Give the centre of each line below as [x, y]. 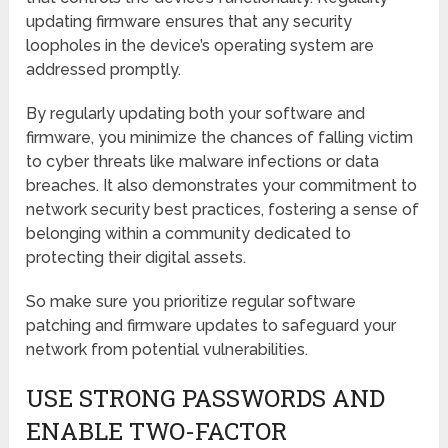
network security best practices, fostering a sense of [223, 209]
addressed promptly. [104, 69]
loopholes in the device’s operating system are [200, 45]
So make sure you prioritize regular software [191, 301]
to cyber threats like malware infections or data [203, 161]
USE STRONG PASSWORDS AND [206, 397]
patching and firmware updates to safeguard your [211, 325]
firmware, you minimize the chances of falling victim [220, 137]
